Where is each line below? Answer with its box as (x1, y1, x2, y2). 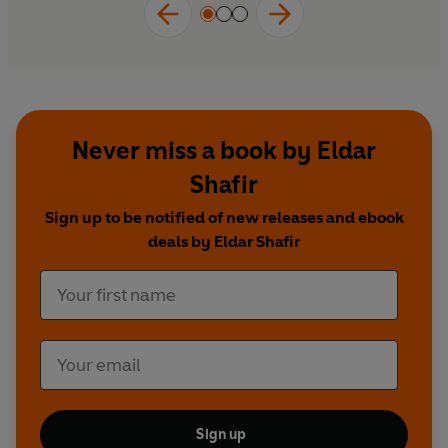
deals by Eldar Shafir (148, 232, 300, 252)
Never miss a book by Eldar (72, 136, 376, 166)
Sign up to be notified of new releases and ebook (44, 208, 404, 228)
